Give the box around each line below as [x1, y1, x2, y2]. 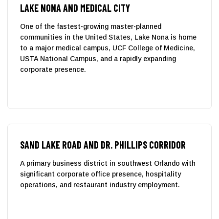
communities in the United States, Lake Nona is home [20, 33, 197, 41]
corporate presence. [20, 65, 86, 73]
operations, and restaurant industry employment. [20, 180, 180, 189]
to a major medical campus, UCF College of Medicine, [20, 44, 195, 52]
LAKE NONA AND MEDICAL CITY [20, 1, 130, 14]
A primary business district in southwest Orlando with [20, 159, 196, 167]
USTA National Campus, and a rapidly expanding [20, 54, 176, 63]
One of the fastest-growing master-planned [20, 22, 161, 30]
